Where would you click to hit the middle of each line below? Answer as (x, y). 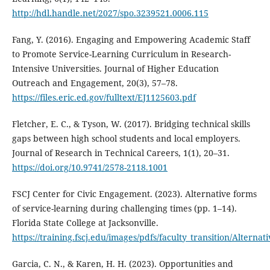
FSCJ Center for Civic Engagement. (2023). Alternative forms (134, 193)
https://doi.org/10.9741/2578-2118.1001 (89, 167)
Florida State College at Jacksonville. (85, 222)
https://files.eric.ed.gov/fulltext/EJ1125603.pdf (104, 97)
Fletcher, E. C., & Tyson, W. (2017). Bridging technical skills (131, 124)
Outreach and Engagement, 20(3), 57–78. (95, 83)
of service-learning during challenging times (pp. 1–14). (124, 208)
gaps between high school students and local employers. (126, 138)
